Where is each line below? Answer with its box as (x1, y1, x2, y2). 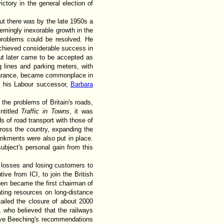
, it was (69, 107, 93, 115)
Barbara (70, 80, 93, 88)
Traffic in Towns (21, 107, 69, 115)
